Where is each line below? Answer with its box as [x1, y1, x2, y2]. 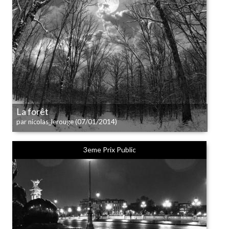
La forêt [16, 106, 49, 117]
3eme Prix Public [83, 145, 136, 154]
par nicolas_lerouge [16, 118, 74, 126]
